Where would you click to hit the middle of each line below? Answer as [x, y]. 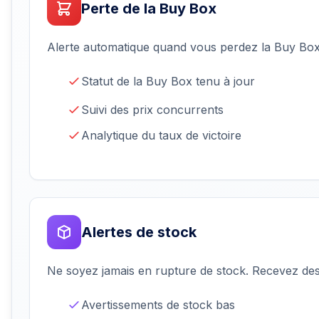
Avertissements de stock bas [158, 305]
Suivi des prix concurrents [152, 110]
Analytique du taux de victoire [161, 136]
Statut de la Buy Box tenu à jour [168, 82]
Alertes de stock [139, 232]
